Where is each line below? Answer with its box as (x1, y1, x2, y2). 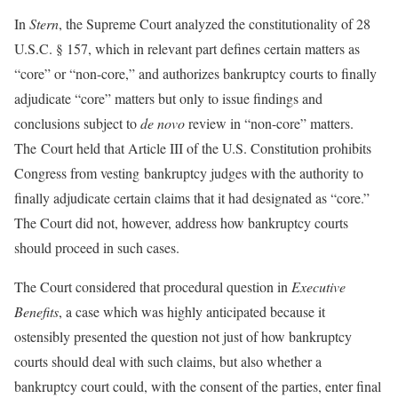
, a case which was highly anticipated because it (59, 302, 325, 321)
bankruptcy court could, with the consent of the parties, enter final (14, 377, 381, 395)
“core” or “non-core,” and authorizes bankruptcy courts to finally (14, 64, 377, 83)
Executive (291, 277, 346, 296)
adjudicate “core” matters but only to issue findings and (14, 89, 322, 107)
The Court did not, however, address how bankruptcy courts (14, 213, 348, 232)
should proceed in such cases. (14, 238, 179, 257)
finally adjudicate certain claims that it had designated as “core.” (14, 188, 370, 207)
